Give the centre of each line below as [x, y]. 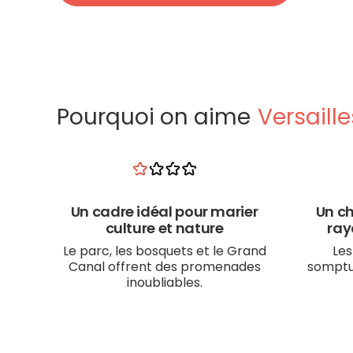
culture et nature [164, 228]
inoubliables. [164, 282]
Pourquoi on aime [154, 117]
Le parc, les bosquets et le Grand [164, 251]
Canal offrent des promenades [164, 267]
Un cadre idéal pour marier [164, 212]
